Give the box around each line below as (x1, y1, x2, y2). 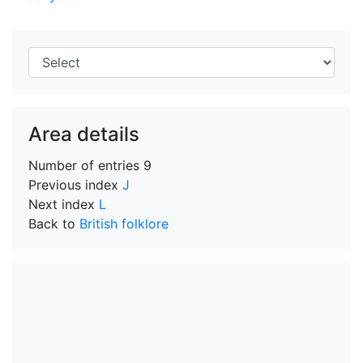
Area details (28, 122, 139, 146)
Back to (28, 216, 79, 232)
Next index (28, 196, 99, 212)
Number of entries (28, 157, 143, 173)
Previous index (28, 177, 122, 193)
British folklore (79, 216, 169, 232)
